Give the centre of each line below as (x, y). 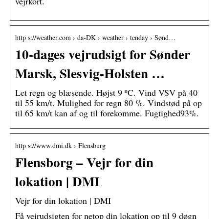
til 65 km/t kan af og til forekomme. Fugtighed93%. (107, 113)
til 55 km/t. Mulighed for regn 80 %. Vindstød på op (109, 103)
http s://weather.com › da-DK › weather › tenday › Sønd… (95, 38)
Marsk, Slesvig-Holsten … (90, 73)
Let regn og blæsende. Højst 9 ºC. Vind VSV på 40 (106, 93)
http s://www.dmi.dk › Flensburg (60, 146)
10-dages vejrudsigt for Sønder (103, 54)
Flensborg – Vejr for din (84, 162)
